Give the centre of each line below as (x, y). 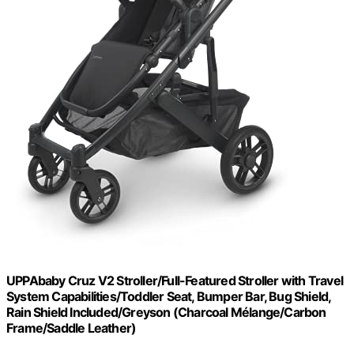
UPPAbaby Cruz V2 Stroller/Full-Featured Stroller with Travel (175, 281)
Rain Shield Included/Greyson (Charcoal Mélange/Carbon (166, 313)
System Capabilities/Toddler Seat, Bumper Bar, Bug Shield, (169, 297)
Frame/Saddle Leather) (72, 328)
